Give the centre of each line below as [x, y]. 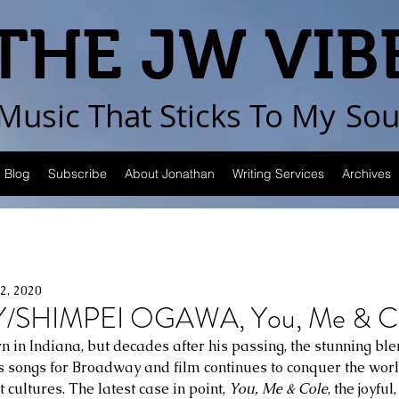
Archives [366, 174]
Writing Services [278, 174]
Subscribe [77, 174]
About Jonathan [170, 174]
